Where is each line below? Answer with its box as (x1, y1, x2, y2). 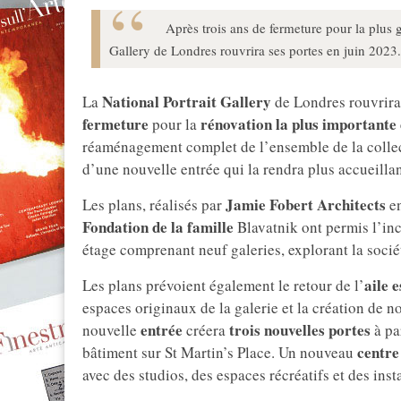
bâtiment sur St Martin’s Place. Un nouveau (82, 342, 357, 363)
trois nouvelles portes (229, 319, 371, 342)
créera (183, 320, 229, 341)
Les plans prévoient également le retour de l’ (82, 275, 364, 296)
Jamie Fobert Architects (222, 193, 386, 217)
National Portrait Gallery (102, 90, 271, 114)
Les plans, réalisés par (82, 194, 222, 216)
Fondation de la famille (82, 216, 237, 239)
